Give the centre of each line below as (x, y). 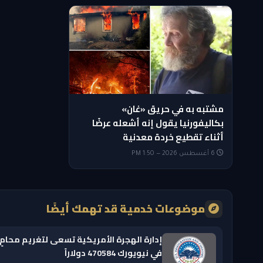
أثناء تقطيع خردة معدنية (173, 137)
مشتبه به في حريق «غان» (173, 109)
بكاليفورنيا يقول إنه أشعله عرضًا (158, 123)
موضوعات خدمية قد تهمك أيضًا (125, 209)
